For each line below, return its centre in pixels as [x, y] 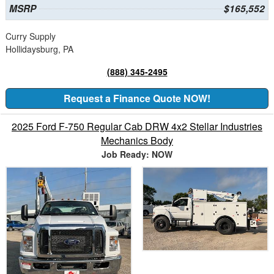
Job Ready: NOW [137, 154]
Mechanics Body [137, 141]
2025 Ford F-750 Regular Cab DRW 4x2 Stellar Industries [137, 127]
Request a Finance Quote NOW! [137, 98]
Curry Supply [31, 36]
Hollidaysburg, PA [39, 49]
